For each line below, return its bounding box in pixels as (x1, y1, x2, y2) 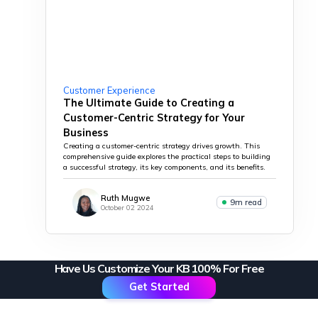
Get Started (128, 280, 190, 294)
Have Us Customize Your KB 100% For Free (54, 261, 264, 275)
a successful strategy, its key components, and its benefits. (63, 163, 268, 172)
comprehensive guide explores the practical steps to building (63, 152, 270, 162)
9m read (229, 197, 262, 208)
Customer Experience (63, 84, 155, 97)
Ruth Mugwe (100, 193, 150, 204)
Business (63, 126, 109, 140)
